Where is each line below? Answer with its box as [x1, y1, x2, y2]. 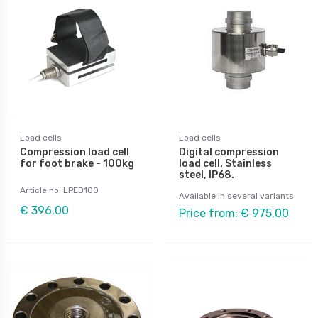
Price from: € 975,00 [179, 206, 289, 220]
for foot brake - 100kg [20, 157, 134, 170]
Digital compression [179, 146, 279, 158]
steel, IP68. [179, 168, 234, 181]
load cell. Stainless [179, 157, 272, 170]
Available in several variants [179, 190, 294, 201]
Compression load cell [20, 146, 129, 158]
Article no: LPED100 [20, 185, 99, 195]
